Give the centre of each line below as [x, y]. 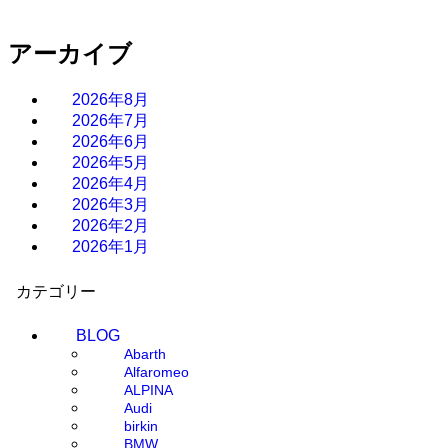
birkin [141, 426]
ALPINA [148, 390]
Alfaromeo [156, 372]
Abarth [145, 354]
